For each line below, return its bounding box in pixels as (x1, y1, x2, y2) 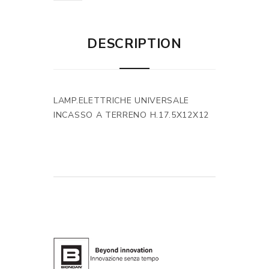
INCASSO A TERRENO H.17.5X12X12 (53, 109, 209, 121)
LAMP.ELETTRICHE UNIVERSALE (53, 95, 190, 106)
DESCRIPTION (87, 35, 182, 53)
